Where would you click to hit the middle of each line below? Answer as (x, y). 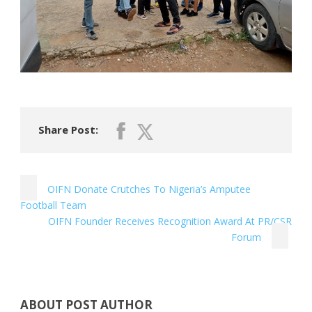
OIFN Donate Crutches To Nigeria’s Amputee (149, 189)
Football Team (53, 205)
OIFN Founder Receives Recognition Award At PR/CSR (170, 221)
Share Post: (68, 130)
